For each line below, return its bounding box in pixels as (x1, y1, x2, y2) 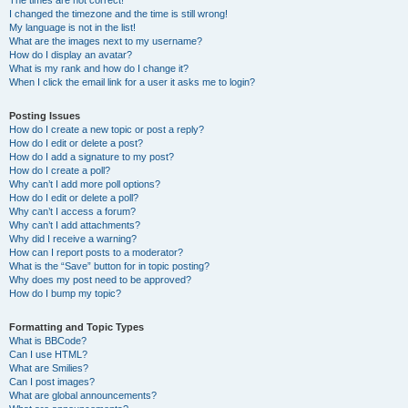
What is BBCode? (9, 335, 87, 346)
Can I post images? (9, 376, 95, 387)
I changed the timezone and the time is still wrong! (9, 8, 228, 19)
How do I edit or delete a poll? (9, 192, 138, 203)
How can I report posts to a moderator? (9, 247, 183, 258)
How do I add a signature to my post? (9, 151, 174, 162)
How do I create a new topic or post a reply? (9, 124, 204, 135)
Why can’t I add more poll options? (9, 178, 160, 189)
